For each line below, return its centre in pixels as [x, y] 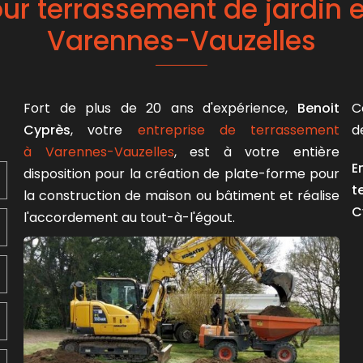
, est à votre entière [257, 152]
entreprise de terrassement [238, 130]
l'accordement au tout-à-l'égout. [131, 218]
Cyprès [47, 130]
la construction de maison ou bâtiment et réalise [181, 196]
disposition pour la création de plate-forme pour [181, 174]
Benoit [318, 108]
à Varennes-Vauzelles [99, 152]
